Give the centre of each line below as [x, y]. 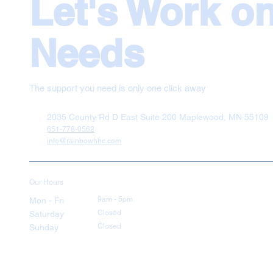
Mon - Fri [47, 201]
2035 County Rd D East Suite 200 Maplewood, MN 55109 [158, 117]
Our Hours [46, 182]
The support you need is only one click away [118, 88]
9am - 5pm [115, 200]
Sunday [44, 228]
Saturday [47, 214]
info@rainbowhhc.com [84, 140]
